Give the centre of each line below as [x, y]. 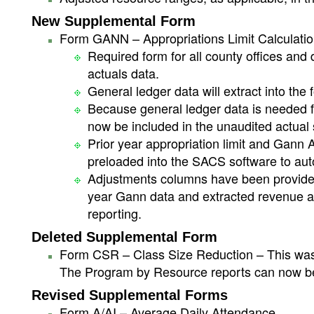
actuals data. [123, 73]
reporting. [115, 213]
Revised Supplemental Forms [130, 295]
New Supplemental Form [114, 21]
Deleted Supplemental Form [124, 237]
